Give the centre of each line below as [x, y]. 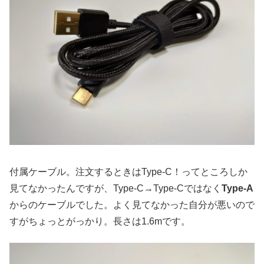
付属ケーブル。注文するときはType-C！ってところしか [128, 171]
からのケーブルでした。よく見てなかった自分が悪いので [132, 204]
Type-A [237, 188]
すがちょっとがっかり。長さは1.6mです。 [100, 221]
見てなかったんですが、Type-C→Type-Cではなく [115, 188]
